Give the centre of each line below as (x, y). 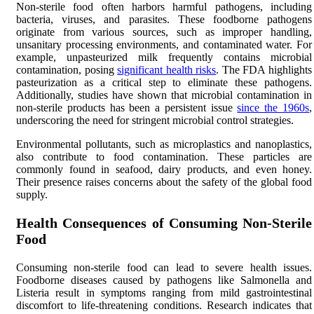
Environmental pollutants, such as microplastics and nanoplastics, (164, 144)
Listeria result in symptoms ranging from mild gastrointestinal (164, 292)
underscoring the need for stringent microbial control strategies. (155, 120)
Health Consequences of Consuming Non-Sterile (164, 223)
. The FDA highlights (264, 69)
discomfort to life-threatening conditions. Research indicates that (164, 305)
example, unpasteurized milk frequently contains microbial (164, 57)
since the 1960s (273, 107)
